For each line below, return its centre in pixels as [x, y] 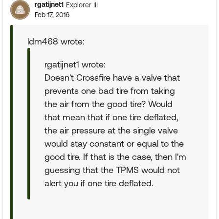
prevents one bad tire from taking [110, 91]
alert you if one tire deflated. [99, 183]
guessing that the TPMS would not [112, 170]
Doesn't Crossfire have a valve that [112, 77]
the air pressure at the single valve [111, 130]
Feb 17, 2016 [52, 15]
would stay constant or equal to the [114, 143]
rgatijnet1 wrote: [75, 64]
